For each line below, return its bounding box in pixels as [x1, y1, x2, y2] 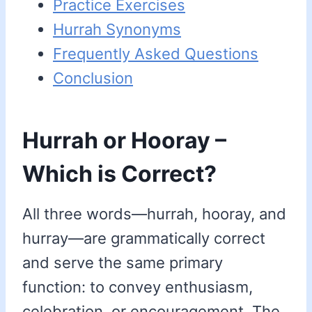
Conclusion [53, 69, 133, 88]
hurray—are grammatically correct [22, 229, 265, 248]
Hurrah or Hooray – [22, 127, 226, 155]
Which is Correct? [22, 160, 217, 188]
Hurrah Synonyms [53, 20, 181, 39]
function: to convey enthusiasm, [22, 278, 253, 297]
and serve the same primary [22, 253, 223, 272]
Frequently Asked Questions [53, 45, 258, 63]
